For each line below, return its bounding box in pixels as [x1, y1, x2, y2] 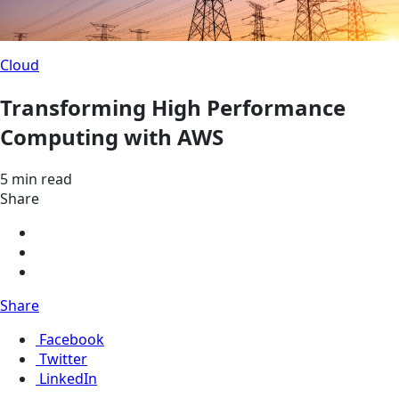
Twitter [39, 348, 87, 369]
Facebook [39, 329, 104, 349]
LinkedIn [39, 368, 97, 388]
